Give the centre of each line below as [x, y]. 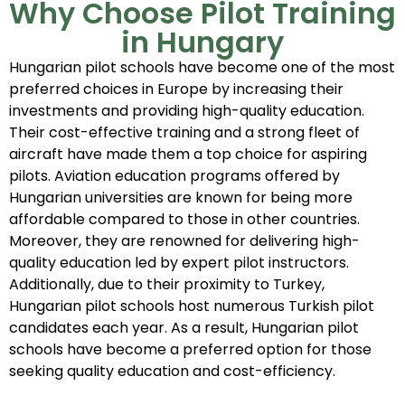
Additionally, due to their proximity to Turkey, [167, 284]
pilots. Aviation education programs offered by [174, 175]
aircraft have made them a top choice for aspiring [188, 154]
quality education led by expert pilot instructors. [179, 262]
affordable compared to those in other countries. [184, 219]
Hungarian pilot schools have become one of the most [202, 67]
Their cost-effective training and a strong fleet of [184, 132]
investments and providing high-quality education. [187, 110]
